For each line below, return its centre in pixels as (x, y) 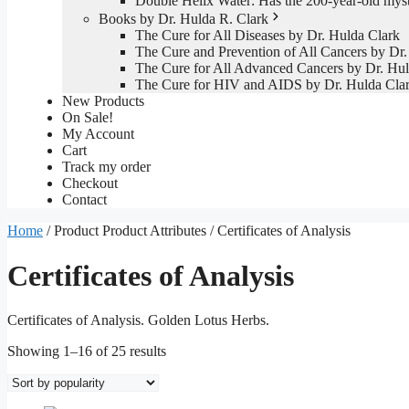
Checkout (90, 184)
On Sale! (88, 118)
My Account (98, 134)
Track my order (106, 167)
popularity (194, 383)
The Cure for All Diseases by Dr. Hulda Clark (267, 36)
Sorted (184, 351)
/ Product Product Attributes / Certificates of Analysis (197, 231)
